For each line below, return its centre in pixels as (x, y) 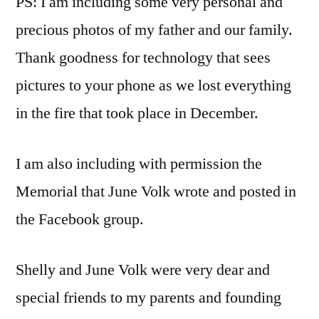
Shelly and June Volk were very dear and (143, 270)
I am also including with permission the (139, 163)
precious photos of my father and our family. (154, 30)
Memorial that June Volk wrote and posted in (156, 191)
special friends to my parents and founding (148, 297)
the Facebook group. (80, 219)
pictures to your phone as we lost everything (153, 85)
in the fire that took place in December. (137, 113)
